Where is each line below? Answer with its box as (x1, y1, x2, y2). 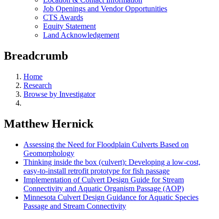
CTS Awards (43, 13, 83, 22)
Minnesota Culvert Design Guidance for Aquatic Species (23, 193, 198, 201)
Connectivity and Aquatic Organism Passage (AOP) (23, 184, 184, 193)
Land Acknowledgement (43, 31, 119, 39)
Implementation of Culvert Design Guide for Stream (23, 175, 184, 184)
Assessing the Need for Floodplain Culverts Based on (23, 140, 189, 149)
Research (23, 81, 52, 89)
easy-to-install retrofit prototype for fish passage (23, 166, 170, 175)
